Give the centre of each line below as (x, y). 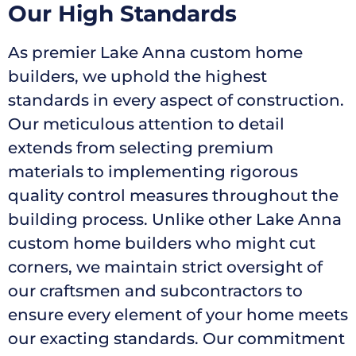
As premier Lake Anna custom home (155, 52)
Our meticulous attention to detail (146, 124)
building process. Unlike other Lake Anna (175, 219)
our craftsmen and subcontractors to (155, 290)
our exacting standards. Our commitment (176, 338)
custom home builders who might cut (162, 243)
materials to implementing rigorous (153, 171)
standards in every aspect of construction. (176, 100)
